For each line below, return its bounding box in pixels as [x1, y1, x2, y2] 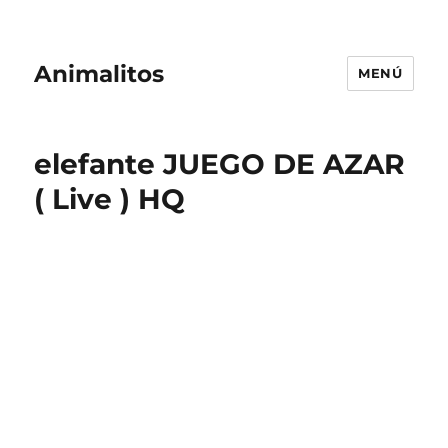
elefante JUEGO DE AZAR [34, 147, 406, 181]
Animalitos [34, 59, 165, 88]
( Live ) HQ [34, 182, 186, 216]
